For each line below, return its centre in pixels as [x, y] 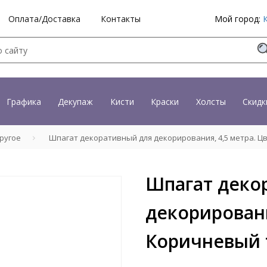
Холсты [211, 101]
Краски [165, 101]
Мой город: [239, 19]
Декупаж [75, 101]
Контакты [121, 18]
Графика [24, 101]
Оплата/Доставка [44, 18]
